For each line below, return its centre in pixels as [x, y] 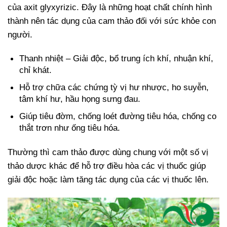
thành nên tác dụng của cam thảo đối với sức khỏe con [112, 21]
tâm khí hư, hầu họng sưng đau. [80, 99]
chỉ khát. [36, 70]
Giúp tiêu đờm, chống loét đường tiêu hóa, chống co [118, 116]
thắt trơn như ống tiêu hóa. [70, 128]
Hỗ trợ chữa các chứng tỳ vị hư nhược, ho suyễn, [114, 87]
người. [20, 34]
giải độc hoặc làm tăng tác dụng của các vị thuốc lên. [108, 180]
